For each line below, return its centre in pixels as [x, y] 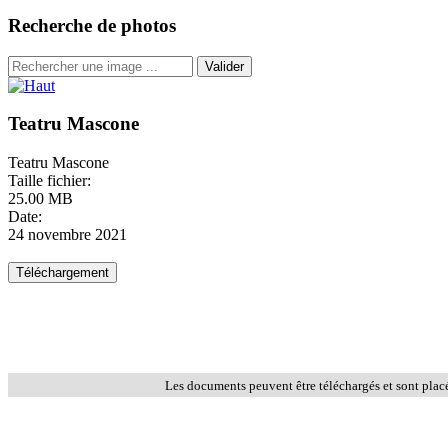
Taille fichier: [49, 181]
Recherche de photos [92, 26]
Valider [224, 66]
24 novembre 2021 [67, 235]
